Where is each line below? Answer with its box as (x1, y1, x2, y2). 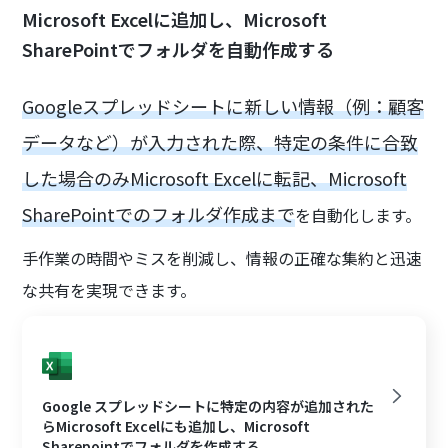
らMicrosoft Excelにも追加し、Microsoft (42, 415, 311, 436)
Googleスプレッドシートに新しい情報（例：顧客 (22, 93, 425, 120)
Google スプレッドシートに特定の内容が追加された (42, 395, 375, 416)
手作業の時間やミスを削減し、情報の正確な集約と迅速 (22, 246, 423, 271)
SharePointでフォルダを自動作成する (22, 36, 335, 63)
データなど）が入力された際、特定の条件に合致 (22, 129, 419, 156)
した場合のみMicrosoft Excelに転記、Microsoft (22, 165, 408, 192)
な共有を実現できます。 (22, 278, 197, 303)
